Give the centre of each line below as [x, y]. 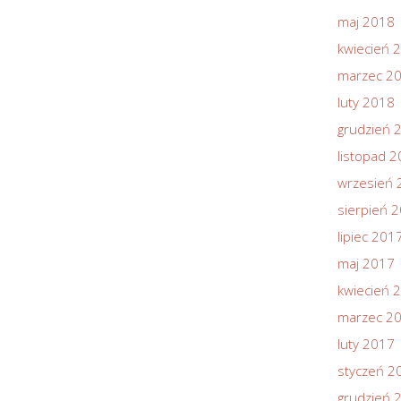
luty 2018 [366, 102]
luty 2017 [366, 343]
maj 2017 [366, 263]
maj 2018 [366, 21]
